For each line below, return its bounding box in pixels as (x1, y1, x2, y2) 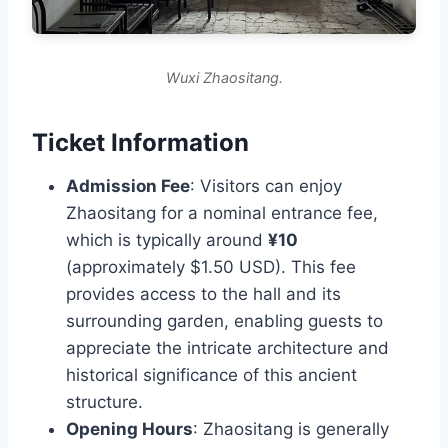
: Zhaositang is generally (193, 419, 389, 440)
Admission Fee (66, 176, 190, 197)
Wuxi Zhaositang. (165, 69, 283, 87)
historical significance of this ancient (66, 365, 357, 386)
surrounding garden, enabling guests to (66, 311, 383, 332)
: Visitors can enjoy (190, 176, 342, 197)
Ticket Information (32, 128, 249, 158)
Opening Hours (66, 419, 193, 440)
